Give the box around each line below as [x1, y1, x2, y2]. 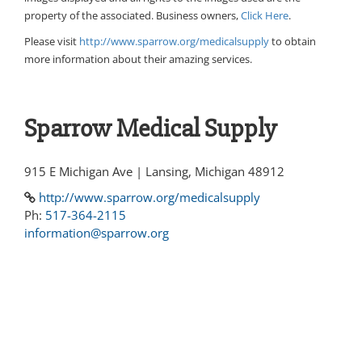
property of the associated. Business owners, [24, 8, 241, 23]
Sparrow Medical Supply [24, 112, 276, 145]
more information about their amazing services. [24, 52, 252, 67]
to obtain [269, 34, 316, 49]
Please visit [24, 34, 79, 49]
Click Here [241, 8, 288, 23]
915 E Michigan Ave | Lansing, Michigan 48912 [24, 163, 284, 180]
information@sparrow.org [24, 225, 169, 242]
